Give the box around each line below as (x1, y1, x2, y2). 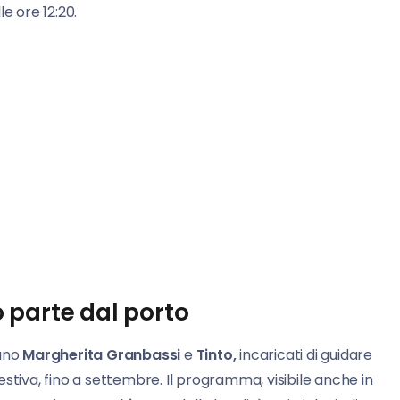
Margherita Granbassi (22, 345, 181, 366)
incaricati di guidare (236, 345, 373, 366)
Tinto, (196, 345, 237, 366)
